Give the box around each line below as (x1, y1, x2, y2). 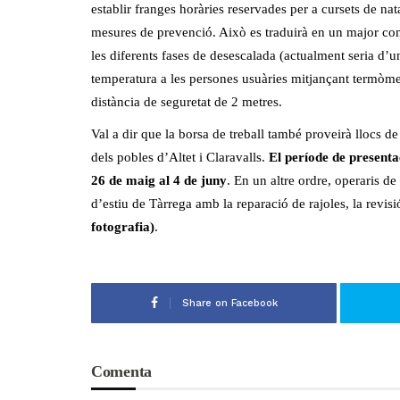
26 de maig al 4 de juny (91, 172, 227, 187)
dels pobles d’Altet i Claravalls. (91, 149, 269, 164)
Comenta (91, 362, 152, 380)
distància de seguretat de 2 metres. (91, 94, 282, 109)
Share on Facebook (181, 296, 278, 309)
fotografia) (91, 219, 154, 234)
